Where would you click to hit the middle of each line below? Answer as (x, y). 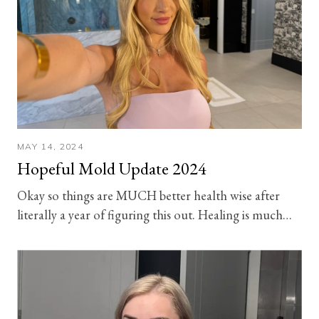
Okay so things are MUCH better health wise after (148, 195)
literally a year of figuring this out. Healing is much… (155, 214)
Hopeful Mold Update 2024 (112, 168)
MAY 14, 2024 (51, 146)
